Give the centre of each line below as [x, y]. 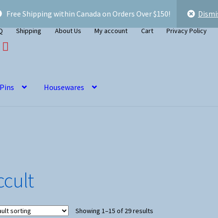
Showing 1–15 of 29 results [114, 211]
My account [111, 30]
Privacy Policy [187, 30]
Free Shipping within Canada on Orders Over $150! [89, 14]
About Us [68, 30]
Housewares [64, 87]
